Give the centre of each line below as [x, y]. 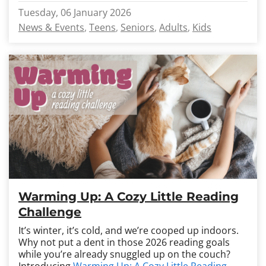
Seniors [137, 27]
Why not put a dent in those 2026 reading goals [124, 242]
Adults [173, 27]
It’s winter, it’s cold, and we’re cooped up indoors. [129, 230]
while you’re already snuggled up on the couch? [124, 254]
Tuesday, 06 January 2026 [75, 12]
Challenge [50, 212]
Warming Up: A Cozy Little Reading [129, 197]
